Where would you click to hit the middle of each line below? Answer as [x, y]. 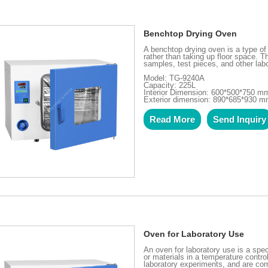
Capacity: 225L [170, 86]
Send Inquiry [240, 119]
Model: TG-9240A [174, 78]
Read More [173, 119]
